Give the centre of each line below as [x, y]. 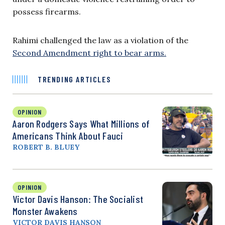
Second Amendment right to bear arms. [89, 53]
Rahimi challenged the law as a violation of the [100, 40]
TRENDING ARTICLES [74, 79]
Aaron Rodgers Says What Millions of [81, 124]
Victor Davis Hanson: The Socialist [78, 199]
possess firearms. [48, 12]
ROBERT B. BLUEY [46, 147]
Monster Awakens [45, 211]
